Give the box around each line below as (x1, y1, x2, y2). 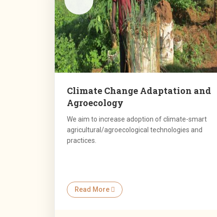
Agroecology (67, 97, 124, 109)
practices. (67, 137, 96, 145)
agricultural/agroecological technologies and (67, 126, 202, 134)
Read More (75, 186, 111, 194)
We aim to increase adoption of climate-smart (67, 115, 207, 124)
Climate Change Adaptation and (67, 85, 211, 97)
